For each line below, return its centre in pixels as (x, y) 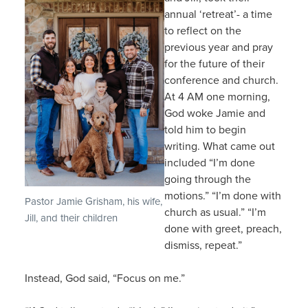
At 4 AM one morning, (217, 96)
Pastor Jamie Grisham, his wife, (93, 201)
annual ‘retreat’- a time (218, 13)
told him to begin (205, 129)
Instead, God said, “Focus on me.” (104, 277)
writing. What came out (219, 145)
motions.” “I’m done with (222, 195)
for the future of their (214, 63)
